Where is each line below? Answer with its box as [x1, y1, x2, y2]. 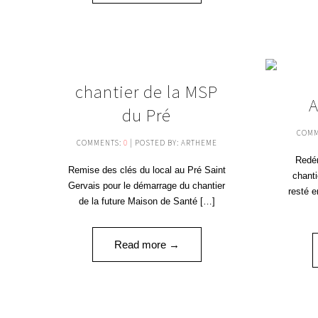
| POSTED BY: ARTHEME [127, 137, 217, 148]
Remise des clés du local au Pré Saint [67, 164, 226, 175]
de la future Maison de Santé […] [78, 195, 215, 207]
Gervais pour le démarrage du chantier [68, 180, 226, 191]
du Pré [122, 103, 172, 126]
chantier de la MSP [75, 79, 219, 103]
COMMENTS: [76, 137, 124, 148]
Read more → [114, 238, 180, 251]
